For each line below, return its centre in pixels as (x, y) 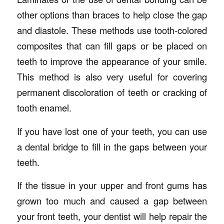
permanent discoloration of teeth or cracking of (112, 92)
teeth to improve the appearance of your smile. (112, 61)
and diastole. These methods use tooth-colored (112, 30)
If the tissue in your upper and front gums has (112, 185)
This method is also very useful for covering (112, 77)
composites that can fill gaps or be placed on (112, 46)
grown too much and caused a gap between (112, 201)
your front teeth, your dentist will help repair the (112, 216)
